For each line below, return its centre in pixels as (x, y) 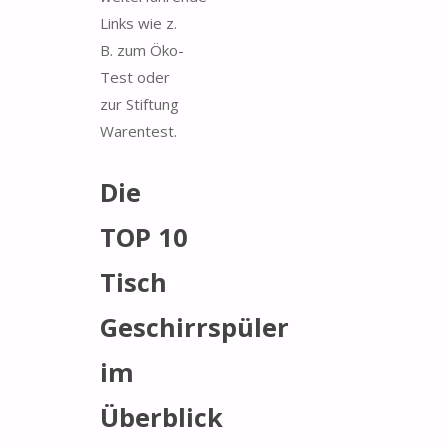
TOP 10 (144, 237)
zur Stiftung (139, 103)
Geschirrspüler (194, 327)
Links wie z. (138, 22)
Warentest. (138, 130)
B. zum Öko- (142, 49)
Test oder (135, 76)
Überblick (161, 417)
